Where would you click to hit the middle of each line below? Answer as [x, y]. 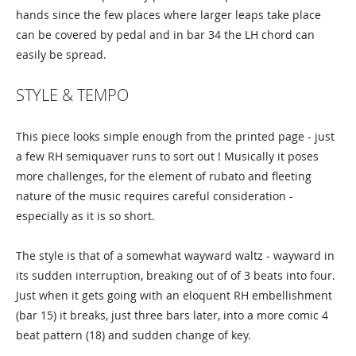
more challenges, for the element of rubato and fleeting [164, 176]
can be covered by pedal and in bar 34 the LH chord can [165, 35]
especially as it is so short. [85, 216]
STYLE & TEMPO [72, 95]
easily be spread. [61, 54]
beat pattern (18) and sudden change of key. [133, 335]
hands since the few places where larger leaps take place [168, 15]
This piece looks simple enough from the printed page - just [175, 136]
